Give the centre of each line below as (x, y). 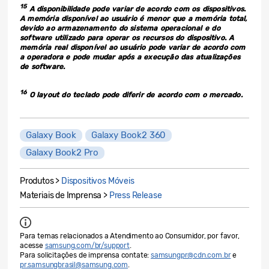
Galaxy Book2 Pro (62, 153)
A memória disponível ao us (69, 19)
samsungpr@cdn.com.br (191, 255)
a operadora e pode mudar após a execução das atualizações (130, 57)
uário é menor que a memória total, (183, 19)
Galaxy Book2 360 (129, 135)
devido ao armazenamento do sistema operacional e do (120, 29)
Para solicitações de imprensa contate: (85, 255)
